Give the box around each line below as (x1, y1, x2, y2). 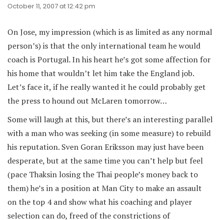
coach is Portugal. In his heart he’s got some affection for (7, 54, 211, 65)
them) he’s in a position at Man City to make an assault (7, 183, 202, 193)
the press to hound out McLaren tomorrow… (7, 95, 167, 106)
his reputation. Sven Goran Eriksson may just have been (7, 141, 204, 152)
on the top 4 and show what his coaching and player (7, 196, 192, 207)
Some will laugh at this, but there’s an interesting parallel (7, 114, 213, 125)
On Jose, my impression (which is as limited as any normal (7, 27, 212, 37)
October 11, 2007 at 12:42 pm (7, 1, 95, 11)
